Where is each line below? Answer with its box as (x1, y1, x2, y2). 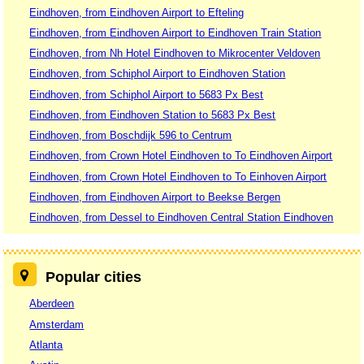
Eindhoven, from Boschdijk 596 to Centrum (29, 129, 232, 142)
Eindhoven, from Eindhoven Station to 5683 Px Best (29, 108, 276, 121)
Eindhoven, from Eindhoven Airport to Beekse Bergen (29, 190, 281, 203)
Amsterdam (29, 318, 84, 331)
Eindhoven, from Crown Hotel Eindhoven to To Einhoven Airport (29, 170, 327, 183)
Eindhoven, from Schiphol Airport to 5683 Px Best (29, 88, 264, 101)
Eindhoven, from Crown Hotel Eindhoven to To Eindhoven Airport (29, 149, 333, 162)
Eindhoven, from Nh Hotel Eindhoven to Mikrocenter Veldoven (29, 47, 321, 60)
